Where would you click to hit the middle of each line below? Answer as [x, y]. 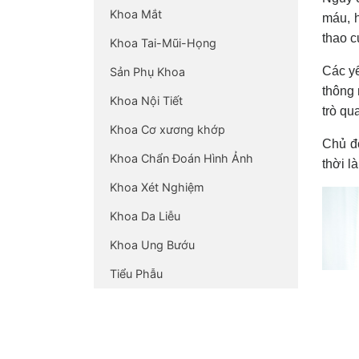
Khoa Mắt [136, 14]
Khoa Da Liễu [145, 216]
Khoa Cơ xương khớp [167, 129]
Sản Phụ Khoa [147, 71]
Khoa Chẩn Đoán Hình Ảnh [182, 158]
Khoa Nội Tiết [146, 100]
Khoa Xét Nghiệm [157, 187]
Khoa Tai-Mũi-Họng [163, 42]
